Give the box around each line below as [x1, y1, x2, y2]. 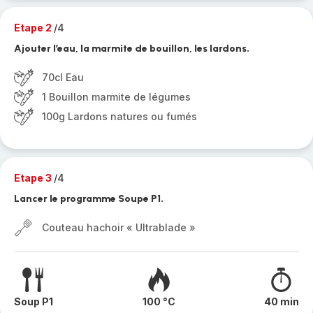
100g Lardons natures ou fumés [42, 110, 197, 122]
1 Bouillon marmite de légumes [42, 91, 191, 103]
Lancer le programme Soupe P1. [14, 193, 163, 205]
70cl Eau [42, 71, 84, 83]
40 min [264, 296, 299, 307]
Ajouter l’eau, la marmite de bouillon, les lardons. [14, 43, 249, 54]
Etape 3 [14, 172, 54, 184]
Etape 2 [14, 22, 54, 34]
